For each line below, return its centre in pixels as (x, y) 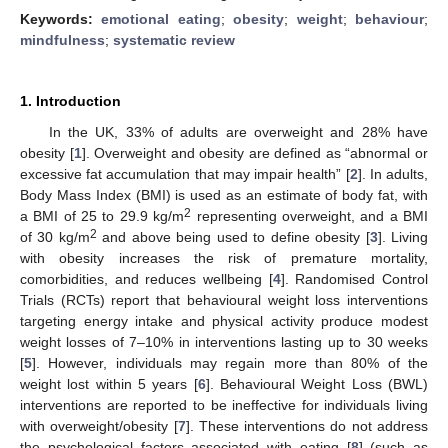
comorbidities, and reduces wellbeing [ (146, 278)
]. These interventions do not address (307, 425)
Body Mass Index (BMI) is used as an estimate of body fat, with (224, 194)
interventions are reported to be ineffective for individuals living (224, 404)
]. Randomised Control (354, 278)
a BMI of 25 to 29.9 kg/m (102, 215)
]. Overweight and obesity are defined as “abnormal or (255, 152)
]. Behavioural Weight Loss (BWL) (317, 383)
